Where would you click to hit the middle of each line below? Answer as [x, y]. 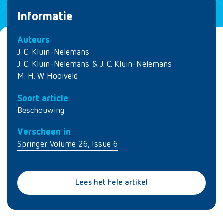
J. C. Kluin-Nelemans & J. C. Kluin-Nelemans [95, 64]
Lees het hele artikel [111, 183]
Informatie [45, 17]
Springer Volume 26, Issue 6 [68, 144]
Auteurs [34, 40]
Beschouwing [41, 110]
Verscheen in [44, 132]
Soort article [43, 98]
